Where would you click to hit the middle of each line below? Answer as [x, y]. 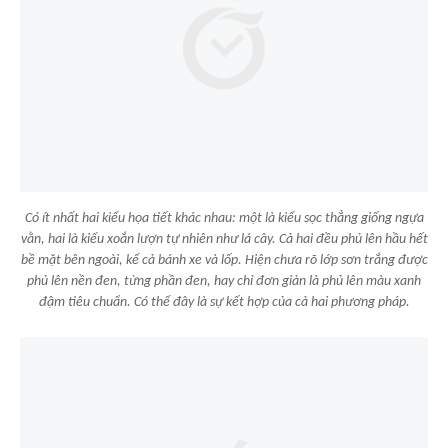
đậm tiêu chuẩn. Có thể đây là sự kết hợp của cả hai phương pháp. [224, 302]
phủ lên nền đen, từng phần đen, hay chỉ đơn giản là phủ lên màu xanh [224, 281]
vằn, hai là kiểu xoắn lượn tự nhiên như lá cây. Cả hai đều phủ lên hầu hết [224, 239]
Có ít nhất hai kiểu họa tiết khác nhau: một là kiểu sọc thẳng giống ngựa [224, 218]
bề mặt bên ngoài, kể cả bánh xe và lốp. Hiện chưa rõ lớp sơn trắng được [224, 260]
